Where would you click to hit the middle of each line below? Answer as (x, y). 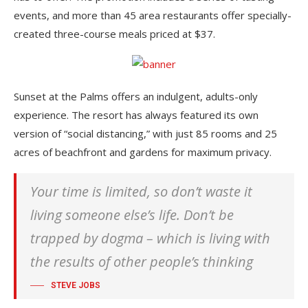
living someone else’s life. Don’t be (132, 214)
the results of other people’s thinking (142, 261)
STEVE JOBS (76, 285)
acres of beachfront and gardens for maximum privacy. (143, 152)
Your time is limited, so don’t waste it (141, 191)
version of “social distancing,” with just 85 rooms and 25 (145, 133)
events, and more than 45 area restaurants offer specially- (153, 15)
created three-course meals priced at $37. (114, 33)
